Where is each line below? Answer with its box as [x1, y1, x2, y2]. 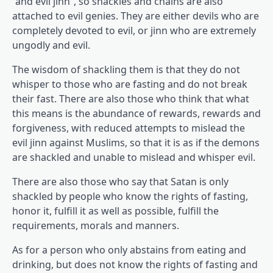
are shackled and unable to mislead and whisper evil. [12, 151, 255, 165]
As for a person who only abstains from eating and [12, 243, 246, 257]
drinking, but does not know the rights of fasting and [12, 258, 258, 272]
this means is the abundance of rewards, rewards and [12, 107, 261, 121]
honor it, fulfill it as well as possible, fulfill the [12, 204, 219, 218]
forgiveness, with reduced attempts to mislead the [12, 121, 245, 135]
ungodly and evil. [12, 38, 90, 52]
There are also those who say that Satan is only [12, 175, 229, 189]
